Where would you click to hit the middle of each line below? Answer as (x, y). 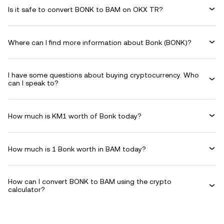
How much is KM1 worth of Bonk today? (75, 116)
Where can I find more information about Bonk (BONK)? (100, 42)
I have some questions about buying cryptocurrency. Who (103, 75)
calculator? (26, 189)
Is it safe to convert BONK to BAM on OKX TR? (85, 9)
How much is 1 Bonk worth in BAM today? (77, 149)
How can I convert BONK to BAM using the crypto (90, 181)
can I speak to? (33, 83)
